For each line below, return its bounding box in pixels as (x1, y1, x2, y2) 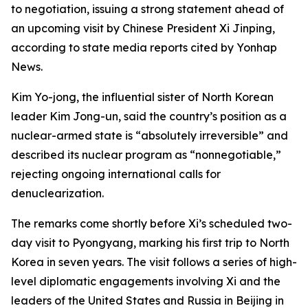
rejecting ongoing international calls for (11, 167, 221, 181)
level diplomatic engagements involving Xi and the (11, 274, 280, 288)
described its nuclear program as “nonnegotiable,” (11, 148, 281, 162)
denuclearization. (11, 186, 104, 200)
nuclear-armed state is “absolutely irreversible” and (11, 129, 288, 142)
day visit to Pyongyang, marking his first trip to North (11, 236, 289, 250)
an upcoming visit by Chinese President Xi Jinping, (11, 21, 275, 35)
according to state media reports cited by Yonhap (11, 41, 277, 54)
